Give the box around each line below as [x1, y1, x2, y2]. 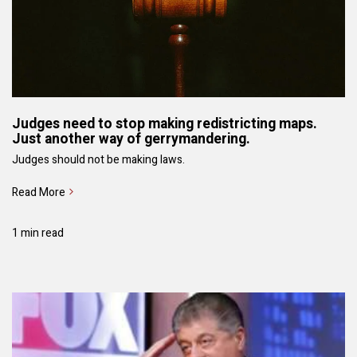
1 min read [12, 225, 64, 241]
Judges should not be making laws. [12, 151, 185, 168]
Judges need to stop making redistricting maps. [12, 114, 317, 134]
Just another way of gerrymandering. [12, 129, 250, 149]
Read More [12, 184, 65, 201]
